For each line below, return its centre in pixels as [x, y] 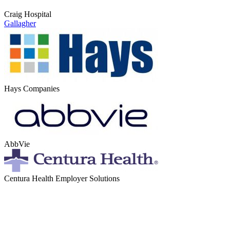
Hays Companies [32, 89]
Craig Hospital [28, 14]
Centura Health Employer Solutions [62, 178]
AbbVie [17, 144]
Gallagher [20, 23]
